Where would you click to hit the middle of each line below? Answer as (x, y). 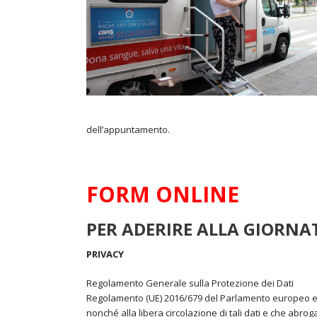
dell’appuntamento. (128, 129)
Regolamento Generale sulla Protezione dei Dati (190, 283)
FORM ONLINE (163, 194)
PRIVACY (105, 254)
